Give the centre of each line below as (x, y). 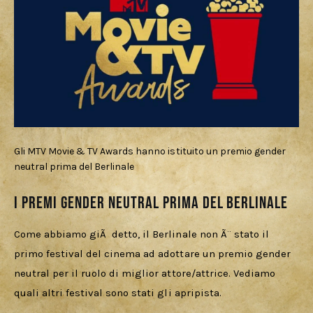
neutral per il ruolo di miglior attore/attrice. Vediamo (146, 273)
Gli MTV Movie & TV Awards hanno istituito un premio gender (150, 151)
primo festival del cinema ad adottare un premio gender (154, 253)
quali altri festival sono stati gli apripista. (118, 292)
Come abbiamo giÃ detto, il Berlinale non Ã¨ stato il (143, 234)
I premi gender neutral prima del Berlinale (151, 203)
